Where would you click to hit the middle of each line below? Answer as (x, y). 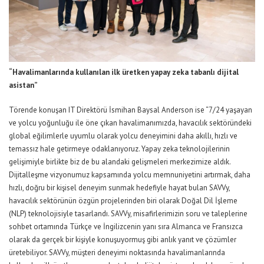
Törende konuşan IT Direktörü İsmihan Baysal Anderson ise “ (109, 110)
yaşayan (238, 110)
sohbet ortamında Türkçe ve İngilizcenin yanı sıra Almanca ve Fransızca (126, 227)
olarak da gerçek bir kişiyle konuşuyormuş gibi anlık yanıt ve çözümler (123, 240)
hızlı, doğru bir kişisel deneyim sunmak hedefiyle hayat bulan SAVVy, (119, 188)
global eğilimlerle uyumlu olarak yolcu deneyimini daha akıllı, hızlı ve (123, 136)
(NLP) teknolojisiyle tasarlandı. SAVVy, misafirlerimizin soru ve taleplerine (128, 214)
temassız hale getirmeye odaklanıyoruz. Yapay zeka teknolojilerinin (119, 149)
